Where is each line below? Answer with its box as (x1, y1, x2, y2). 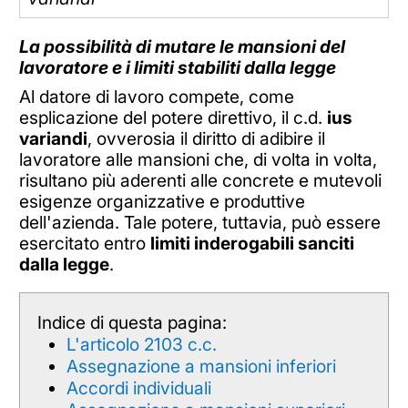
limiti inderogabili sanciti (149, 232, 354, 255)
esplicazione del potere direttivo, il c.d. (18, 107, 327, 129)
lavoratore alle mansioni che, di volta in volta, (18, 148, 377, 171)
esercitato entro (18, 232, 150, 255)
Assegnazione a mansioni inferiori (66, 354, 336, 377)
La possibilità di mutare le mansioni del (18, 35, 345, 57)
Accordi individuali (66, 376, 211, 399)
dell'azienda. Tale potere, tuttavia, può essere (18, 211, 381, 234)
